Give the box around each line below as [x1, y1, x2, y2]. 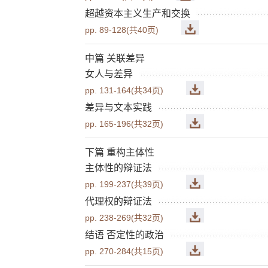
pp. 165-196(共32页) [85, 118, 163, 129]
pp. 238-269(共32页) [85, 212, 163, 223]
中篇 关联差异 [85, 53, 145, 63]
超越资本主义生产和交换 [85, 8, 190, 19]
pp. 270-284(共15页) [85, 246, 163, 256]
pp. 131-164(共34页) [85, 85, 163, 95]
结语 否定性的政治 [85, 229, 164, 240]
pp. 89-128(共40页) [85, 25, 159, 35]
